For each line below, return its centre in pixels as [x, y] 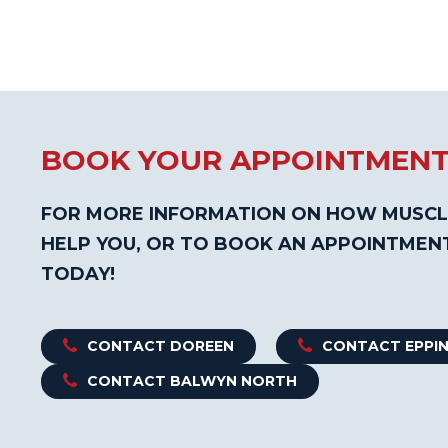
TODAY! [78, 274]
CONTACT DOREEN [160, 346]
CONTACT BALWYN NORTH [192, 381]
